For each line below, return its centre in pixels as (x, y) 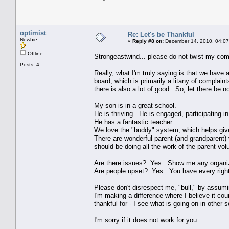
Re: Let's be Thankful (161, 34)
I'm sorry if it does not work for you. (146, 220)
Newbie (29, 39)
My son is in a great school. (135, 105)
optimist (33, 33)
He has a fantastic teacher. (134, 122)
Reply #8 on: (148, 41)
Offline (35, 53)
